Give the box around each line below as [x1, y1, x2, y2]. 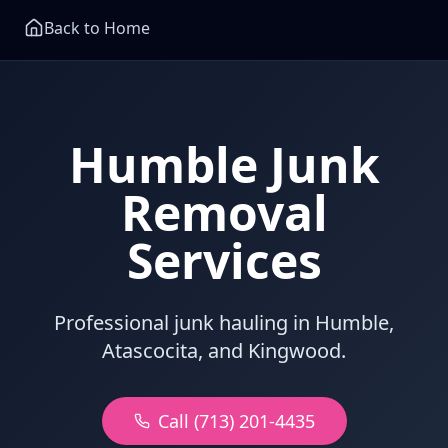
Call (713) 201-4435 [157, 409, 315, 433]
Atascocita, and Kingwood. [102, 337, 346, 364]
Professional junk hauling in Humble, [54, 309, 394, 336]
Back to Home [44, 17, 150, 39]
